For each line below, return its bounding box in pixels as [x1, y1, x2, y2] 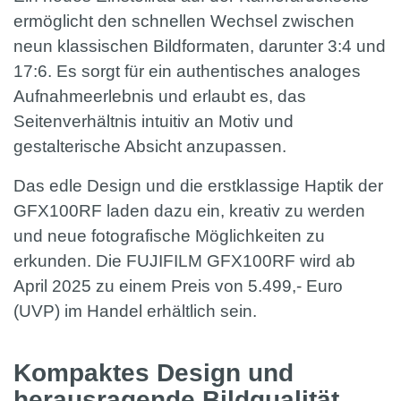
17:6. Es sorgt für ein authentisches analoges [13, 62, 361, 81]
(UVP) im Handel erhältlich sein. [13, 302, 257, 321]
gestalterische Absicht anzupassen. [13, 137, 286, 157]
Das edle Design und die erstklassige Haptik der [13, 176, 383, 196]
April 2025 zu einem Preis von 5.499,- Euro [13, 277, 343, 296]
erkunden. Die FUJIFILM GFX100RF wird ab [13, 252, 355, 271]
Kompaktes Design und [13, 359, 294, 388]
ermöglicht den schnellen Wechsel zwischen [13, 12, 354, 31]
